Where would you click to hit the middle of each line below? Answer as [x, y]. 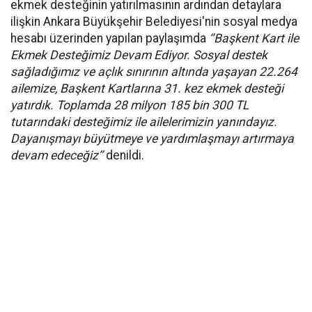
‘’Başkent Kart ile [254, 39]
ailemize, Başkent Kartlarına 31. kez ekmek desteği [147, 89]
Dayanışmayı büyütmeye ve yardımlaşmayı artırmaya [152, 139]
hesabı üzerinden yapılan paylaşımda [110, 39]
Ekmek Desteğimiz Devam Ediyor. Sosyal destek [139, 55]
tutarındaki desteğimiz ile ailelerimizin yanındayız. [144, 122]
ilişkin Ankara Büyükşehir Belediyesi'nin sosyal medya [154, 22]
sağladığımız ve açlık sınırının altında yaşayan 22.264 [154, 72]
